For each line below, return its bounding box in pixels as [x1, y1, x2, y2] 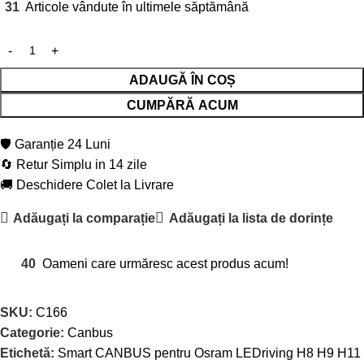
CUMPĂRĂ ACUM [126, 98, 238, 113]
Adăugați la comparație [13, 210, 156, 225]
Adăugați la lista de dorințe [168, 210, 333, 225]
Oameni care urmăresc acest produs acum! [42, 257, 288, 271]
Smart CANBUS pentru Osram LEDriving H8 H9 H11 [58, 346, 361, 361]
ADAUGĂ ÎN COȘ [128, 73, 236, 88]
